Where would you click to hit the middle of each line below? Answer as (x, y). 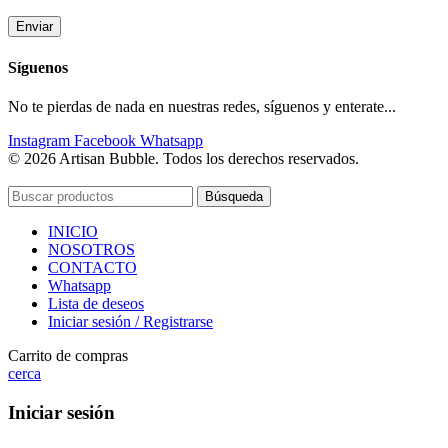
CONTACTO (92, 267)
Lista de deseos (96, 303)
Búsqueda (234, 196)
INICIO (73, 231)
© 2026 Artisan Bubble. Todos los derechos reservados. (183, 158)
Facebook (105, 140)
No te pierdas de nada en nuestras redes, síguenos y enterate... (202, 106)
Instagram (39, 140)
